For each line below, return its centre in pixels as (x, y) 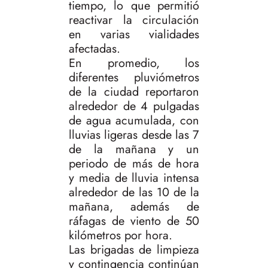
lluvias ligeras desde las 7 (134, 135)
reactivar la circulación (134, 20)
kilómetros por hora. (121, 236)
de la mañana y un (134, 150)
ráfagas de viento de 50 (134, 221)
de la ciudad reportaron (134, 92)
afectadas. (95, 49)
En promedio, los (134, 63)
